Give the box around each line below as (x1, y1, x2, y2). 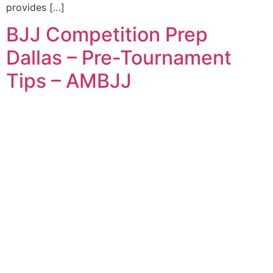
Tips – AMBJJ (6, 69, 132, 93)
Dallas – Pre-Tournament (6, 46, 232, 70)
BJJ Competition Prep (6, 23, 208, 47)
